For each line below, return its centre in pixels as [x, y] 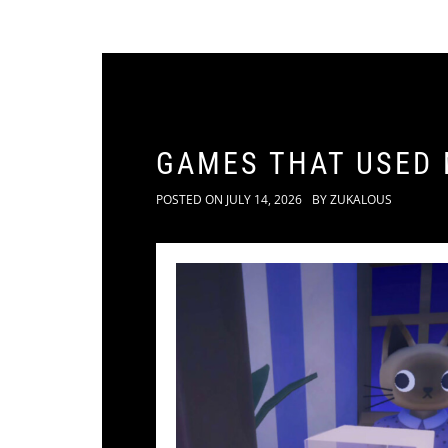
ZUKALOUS [361, 199]
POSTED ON [191, 199]
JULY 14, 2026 [264, 199]
